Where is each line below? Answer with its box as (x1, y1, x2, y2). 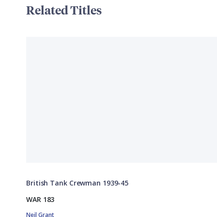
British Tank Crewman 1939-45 (26, 178, 129, 188)
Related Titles (26, 2, 102, 18)
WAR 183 (26, 195, 55, 204)
